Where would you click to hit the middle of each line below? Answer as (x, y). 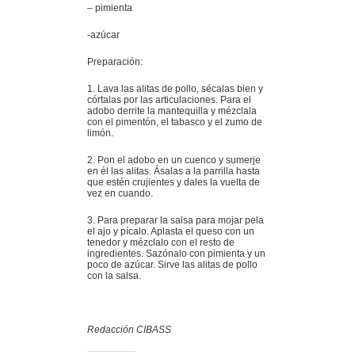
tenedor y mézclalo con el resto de (161, 242)
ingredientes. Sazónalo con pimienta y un (176, 254)
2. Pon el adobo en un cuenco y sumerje (174, 160)
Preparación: (115, 62)
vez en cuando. (120, 193)
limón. (100, 133)
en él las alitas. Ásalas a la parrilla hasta (174, 171)
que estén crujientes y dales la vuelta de (174, 182)
